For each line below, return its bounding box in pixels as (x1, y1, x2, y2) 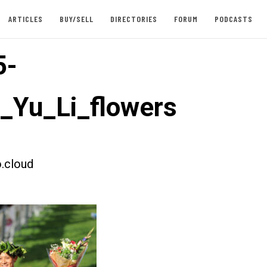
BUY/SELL (59, 14, 94, 24)
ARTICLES (8, 14, 43, 24)
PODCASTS (214, 14, 253, 24)
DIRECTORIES (110, 14, 157, 24)
